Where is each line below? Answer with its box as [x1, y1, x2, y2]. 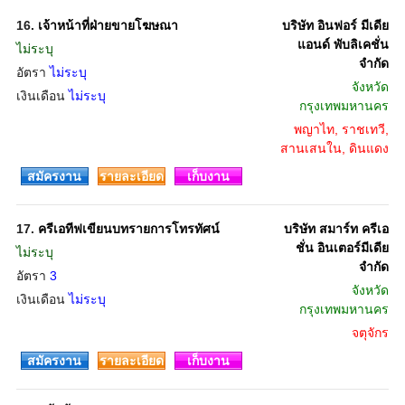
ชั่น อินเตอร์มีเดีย [295, 240, 389, 255]
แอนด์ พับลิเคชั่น [297, 37, 389, 52]
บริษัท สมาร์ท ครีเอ [283, 221, 389, 236]
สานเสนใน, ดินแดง [279, 141, 389, 155]
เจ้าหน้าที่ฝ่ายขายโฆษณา [37, 18, 178, 33]
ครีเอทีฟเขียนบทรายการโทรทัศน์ [37, 221, 220, 236]
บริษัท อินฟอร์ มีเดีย [281, 18, 389, 33]
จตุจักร [351, 325, 389, 340]
